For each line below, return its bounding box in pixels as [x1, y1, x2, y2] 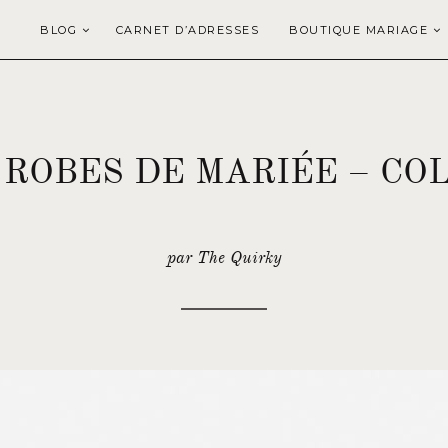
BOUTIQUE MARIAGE [289, 23, 428, 37]
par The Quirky [166, 247, 282, 268]
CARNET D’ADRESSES [115, 23, 259, 37]
